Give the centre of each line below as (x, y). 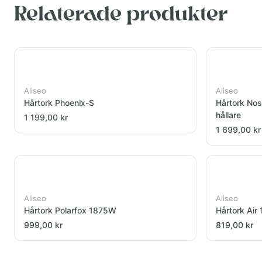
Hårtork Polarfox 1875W (70, 210)
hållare (228, 115)
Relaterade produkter (121, 15)
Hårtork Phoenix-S (59, 103)
